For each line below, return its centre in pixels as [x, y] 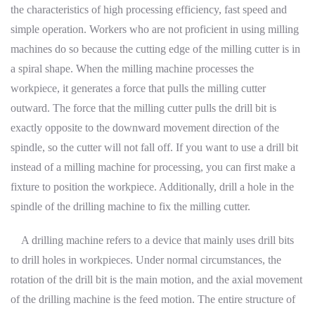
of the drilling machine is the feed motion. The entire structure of [153, 300]
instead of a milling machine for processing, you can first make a [153, 167]
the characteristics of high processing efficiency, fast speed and [149, 10]
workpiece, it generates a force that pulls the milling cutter [138, 89]
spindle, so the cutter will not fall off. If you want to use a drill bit [154, 148]
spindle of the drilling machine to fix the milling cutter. [130, 207]
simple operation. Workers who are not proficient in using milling [155, 30]
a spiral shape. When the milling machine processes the [132, 69]
